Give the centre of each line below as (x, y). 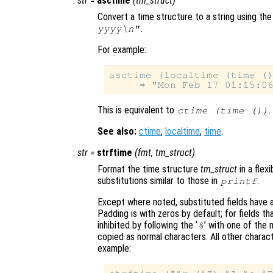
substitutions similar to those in (159, 181)
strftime (115, 153)
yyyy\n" (119, 29)
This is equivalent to (137, 110)
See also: (117, 132)
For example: (122, 50)
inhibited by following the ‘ (147, 225)
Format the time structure (149, 169)
